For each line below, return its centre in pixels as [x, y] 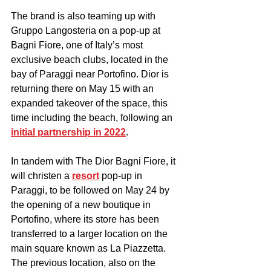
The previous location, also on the [84, 263]
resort [86, 175]
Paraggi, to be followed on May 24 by [91, 190]
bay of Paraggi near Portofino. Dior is [91, 74]
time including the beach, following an [93, 117]
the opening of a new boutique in [82, 204]
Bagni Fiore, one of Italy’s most [78, 45]
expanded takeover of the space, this [90, 103]
